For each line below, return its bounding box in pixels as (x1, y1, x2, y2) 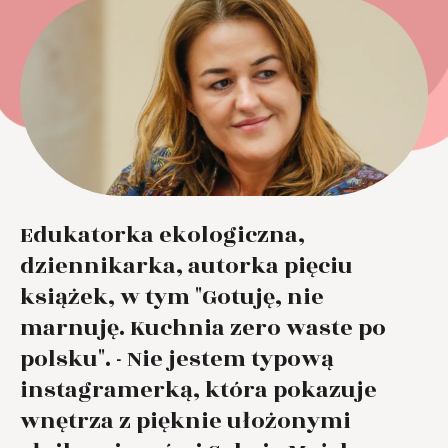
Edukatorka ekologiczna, (20, 217, 305, 252)
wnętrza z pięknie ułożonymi (20, 403, 351, 438)
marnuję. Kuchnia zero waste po (20, 310, 386, 345)
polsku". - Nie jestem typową (20, 341, 334, 376)
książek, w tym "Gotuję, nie (20, 279, 324, 314)
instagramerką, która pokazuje (20, 372, 377, 407)
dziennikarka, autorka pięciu (20, 248, 353, 283)
